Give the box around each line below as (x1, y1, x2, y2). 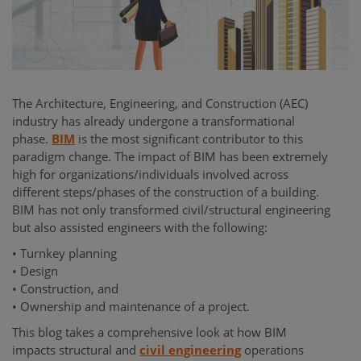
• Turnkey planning (12, 245, 117, 262)
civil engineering (139, 342, 241, 359)
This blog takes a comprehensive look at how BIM (12, 324, 287, 341)
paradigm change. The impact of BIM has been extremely (12, 148, 328, 165)
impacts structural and (12, 342, 139, 359)
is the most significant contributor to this (75, 131, 303, 147)
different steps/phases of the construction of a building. (12, 184, 319, 201)
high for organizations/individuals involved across (12, 166, 288, 183)
